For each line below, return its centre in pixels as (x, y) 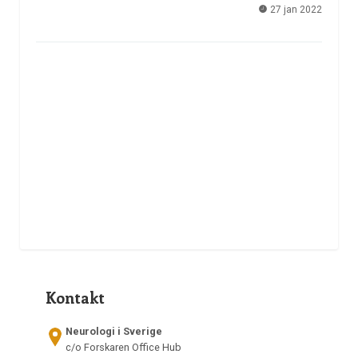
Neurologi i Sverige (113, 331)
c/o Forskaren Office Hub (123, 347)
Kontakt (75, 298)
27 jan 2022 (295, 9)
